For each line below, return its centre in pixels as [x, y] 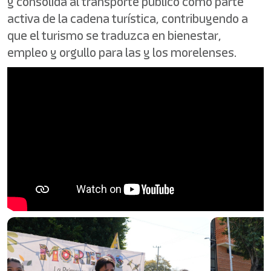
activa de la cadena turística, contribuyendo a [128, 18]
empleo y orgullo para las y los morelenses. [122, 52]
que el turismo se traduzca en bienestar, [114, 35]
